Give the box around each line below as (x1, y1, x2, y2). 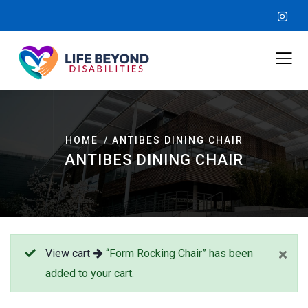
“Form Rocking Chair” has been (103, 247, 253, 261)
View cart (45, 247, 90, 261)
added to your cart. (45, 267, 134, 280)
